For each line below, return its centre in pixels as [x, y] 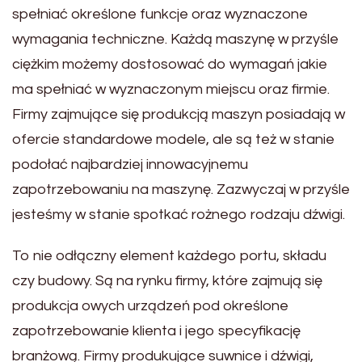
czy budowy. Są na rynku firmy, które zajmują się [167, 280]
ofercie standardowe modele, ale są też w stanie [173, 139]
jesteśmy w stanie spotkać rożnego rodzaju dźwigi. [179, 214]
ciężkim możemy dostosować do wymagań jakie [170, 64]
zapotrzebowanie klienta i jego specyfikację [156, 330]
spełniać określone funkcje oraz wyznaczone [160, 14]
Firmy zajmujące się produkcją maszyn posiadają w [179, 114]
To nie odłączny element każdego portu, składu [169, 255]
